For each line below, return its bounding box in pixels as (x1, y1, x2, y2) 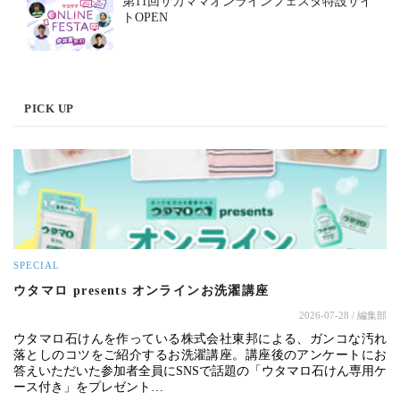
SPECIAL (13, 259, 60, 271)
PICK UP (24, 101, 74, 115)
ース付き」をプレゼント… (13, 379, 163, 394)
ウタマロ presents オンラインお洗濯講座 (13, 283, 270, 297)
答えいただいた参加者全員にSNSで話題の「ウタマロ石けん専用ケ (13, 363, 387, 378)
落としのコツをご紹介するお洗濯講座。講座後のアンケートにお (13, 347, 387, 362)
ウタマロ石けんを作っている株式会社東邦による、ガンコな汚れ (13, 331, 387, 346)
